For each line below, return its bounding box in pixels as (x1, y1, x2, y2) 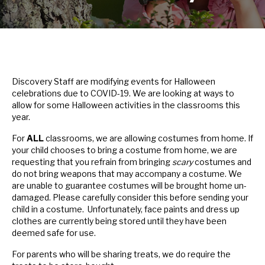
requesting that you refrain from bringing (12, 157, 172, 167)
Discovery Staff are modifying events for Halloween (12, 76, 215, 87)
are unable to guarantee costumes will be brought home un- (12, 180, 247, 191)
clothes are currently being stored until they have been (12, 216, 227, 227)
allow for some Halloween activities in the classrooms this (12, 100, 240, 111)
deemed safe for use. (12, 228, 96, 238)
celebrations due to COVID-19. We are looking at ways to (12, 88, 234, 99)
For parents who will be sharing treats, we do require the (12, 249, 231, 260)
